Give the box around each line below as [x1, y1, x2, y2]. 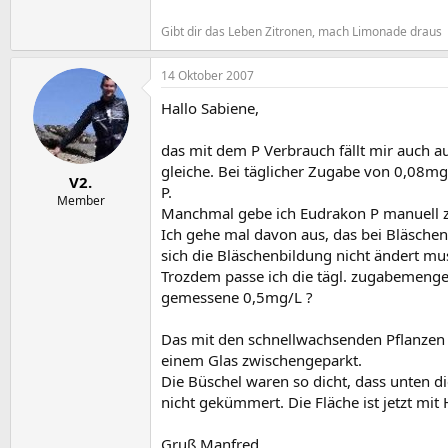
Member [56, 191, 105, 209]
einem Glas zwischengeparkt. [161, 350, 362, 371]
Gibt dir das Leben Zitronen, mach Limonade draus [161, 23, 442, 41]
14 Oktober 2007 [161, 67, 254, 85]
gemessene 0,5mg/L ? [161, 287, 313, 308]
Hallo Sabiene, [161, 98, 259, 119]
